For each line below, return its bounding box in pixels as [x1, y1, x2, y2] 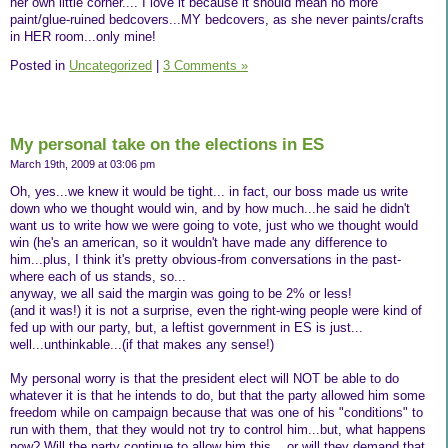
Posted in [10, 58, 69, 74]
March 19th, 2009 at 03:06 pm [10, 158, 155, 171]
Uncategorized [69, 58, 152, 74]
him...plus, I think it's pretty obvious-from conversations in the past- [10, 251, 401, 267]
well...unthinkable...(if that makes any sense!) [10, 336, 274, 352]
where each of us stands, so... [10, 268, 186, 284]
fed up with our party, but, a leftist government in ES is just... [10, 319, 363, 335]
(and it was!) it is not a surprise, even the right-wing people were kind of [10, 302, 422, 318]
